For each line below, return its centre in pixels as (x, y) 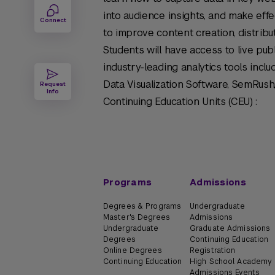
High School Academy (231, 261)
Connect (53, 20)
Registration (213, 250)
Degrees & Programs (142, 206)
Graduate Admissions (230, 228)
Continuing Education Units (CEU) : (180, 102)
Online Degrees (133, 250)
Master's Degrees (137, 217)
